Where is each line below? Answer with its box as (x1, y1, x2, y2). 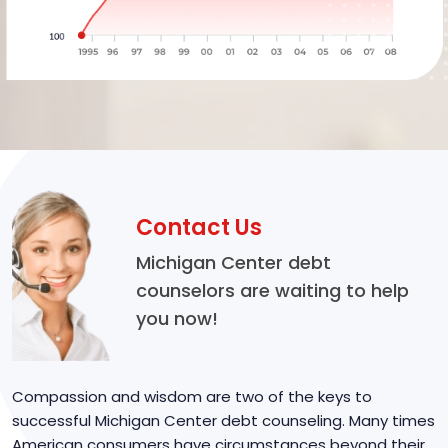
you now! (136, 306, 218, 332)
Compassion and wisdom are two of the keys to (12, 385, 372, 407)
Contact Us (136, 212, 262, 244)
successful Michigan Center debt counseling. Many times (12, 409, 435, 431)
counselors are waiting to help (136, 278, 409, 304)
